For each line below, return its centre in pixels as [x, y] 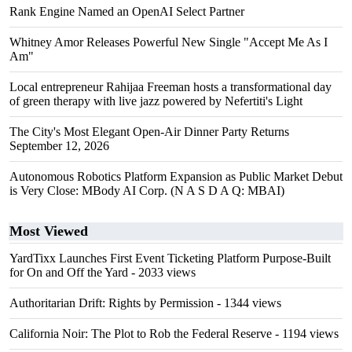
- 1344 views [247, 303]
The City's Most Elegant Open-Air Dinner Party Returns [149, 132]
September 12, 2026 [59, 146]
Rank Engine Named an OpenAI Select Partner [127, 11]
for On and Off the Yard [69, 272]
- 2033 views [162, 272]
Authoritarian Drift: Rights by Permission [112, 303]
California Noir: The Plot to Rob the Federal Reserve [141, 334]
